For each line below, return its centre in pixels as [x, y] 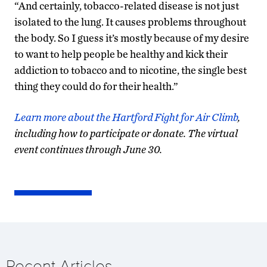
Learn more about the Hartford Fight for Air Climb [126, 117]
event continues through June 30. [88, 149]
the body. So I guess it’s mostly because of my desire [132, 38]
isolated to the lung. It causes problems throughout [130, 21]
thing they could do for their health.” [96, 86]
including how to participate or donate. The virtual [126, 133]
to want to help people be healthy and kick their [121, 54]
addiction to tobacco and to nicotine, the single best [131, 70]
